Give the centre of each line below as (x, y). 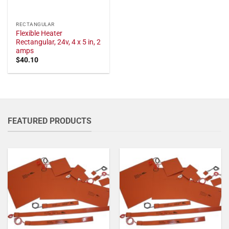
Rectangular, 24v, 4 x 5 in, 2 (59, 42)
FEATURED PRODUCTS (50, 121)
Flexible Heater (39, 33)
